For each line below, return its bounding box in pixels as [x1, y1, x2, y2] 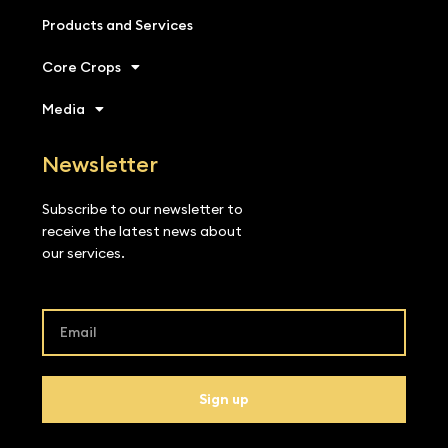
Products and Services [42, 16, 194, 35]
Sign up [199, 390, 249, 409]
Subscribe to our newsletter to [42, 200, 244, 219]
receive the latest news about [42, 222, 243, 241]
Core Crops [42, 58, 122, 77]
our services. [42, 244, 126, 263]
